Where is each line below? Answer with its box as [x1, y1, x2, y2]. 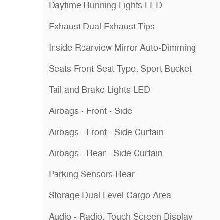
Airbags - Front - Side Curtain [49, 127, 164, 137]
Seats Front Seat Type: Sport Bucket [49, 63, 192, 74]
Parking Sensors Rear [49, 169, 135, 180]
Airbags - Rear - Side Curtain [49, 148, 163, 159]
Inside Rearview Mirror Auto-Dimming [49, 42, 196, 53]
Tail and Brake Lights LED [49, 84, 150, 95]
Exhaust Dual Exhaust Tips [49, 21, 155, 32]
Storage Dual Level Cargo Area [49, 190, 171, 201]
